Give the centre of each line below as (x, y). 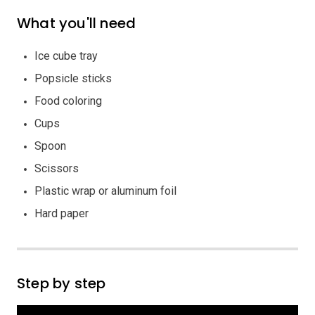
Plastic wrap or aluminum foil (105, 191)
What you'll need (77, 23)
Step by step (62, 283)
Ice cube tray (67, 56)
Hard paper (62, 213)
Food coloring (68, 101)
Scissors (58, 168)
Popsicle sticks (75, 78)
